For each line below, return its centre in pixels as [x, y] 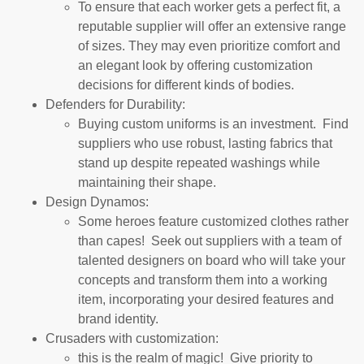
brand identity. [118, 318]
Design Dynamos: [97, 201]
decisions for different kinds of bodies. [186, 84]
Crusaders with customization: [132, 338]
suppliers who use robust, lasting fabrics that [205, 143]
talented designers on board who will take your [212, 260]
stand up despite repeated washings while [199, 162]
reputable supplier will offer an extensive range [212, 26]
